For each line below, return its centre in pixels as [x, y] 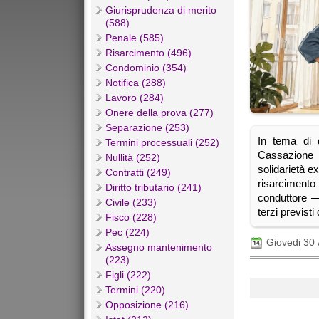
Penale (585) [135, 38]
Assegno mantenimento [159, 247]
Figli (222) [128, 275]
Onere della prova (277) [159, 113]
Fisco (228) [131, 218]
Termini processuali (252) [162, 143]
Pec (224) [127, 232]
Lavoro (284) [135, 98]
